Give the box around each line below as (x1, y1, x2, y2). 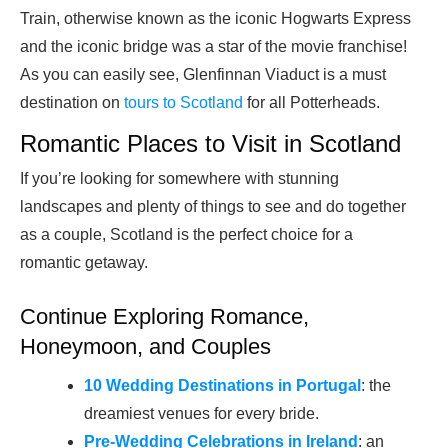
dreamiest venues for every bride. (84, 405, 319, 423)
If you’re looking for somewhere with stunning (20, 170, 339, 188)
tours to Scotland (124, 94, 243, 112)
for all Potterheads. (243, 94, 380, 112)
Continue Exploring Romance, (20, 304, 309, 330)
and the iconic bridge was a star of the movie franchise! (20, 38, 407, 56)
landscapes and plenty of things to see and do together (20, 198, 406, 216)
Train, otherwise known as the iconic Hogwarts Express (20, 10, 411, 28)
